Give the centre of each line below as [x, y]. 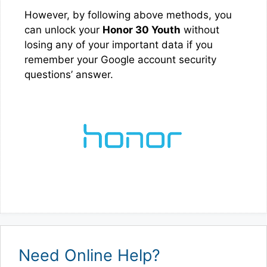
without [200, 30]
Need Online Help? [89, 255]
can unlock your [63, 30]
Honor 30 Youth [142, 30]
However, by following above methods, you [128, 15]
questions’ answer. [69, 74]
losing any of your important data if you [119, 44]
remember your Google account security [120, 59]
